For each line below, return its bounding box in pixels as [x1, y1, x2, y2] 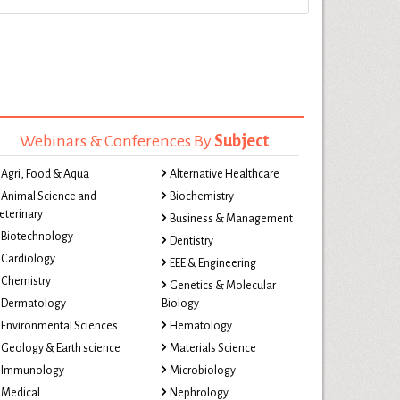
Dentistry [170, 235, 213, 247]
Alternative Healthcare [170, 168, 279, 180]
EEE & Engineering [170, 257, 256, 270]
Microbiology [170, 364, 236, 377]
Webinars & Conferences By [19, 132, 214, 150]
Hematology [170, 320, 232, 332]
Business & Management [170, 212, 293, 225]
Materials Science [170, 342, 256, 354]
